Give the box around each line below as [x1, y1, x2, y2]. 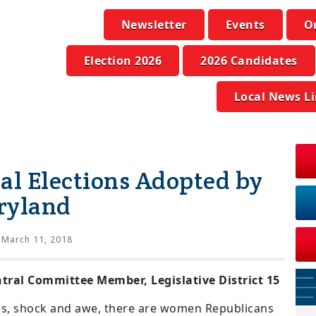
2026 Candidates [200, 53, 298, 68]
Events [225, 17, 265, 32]
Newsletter [121, 17, 187, 32]
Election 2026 [83, 53, 162, 68]
